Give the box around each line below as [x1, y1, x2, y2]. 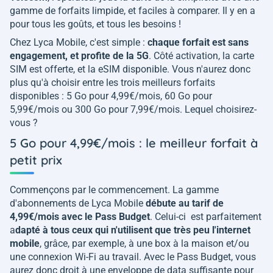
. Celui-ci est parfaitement [150, 211, 261, 223]
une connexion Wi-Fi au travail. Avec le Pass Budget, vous [10, 251, 256, 263]
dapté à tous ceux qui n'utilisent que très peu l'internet [15, 224, 250, 236]
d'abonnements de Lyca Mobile [10, 197, 146, 210]
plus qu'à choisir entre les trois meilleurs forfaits [10, 77, 215, 89]
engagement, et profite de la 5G [10, 50, 149, 62]
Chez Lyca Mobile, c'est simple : [10, 37, 147, 49]
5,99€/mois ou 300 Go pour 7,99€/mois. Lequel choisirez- [10, 104, 257, 116]
